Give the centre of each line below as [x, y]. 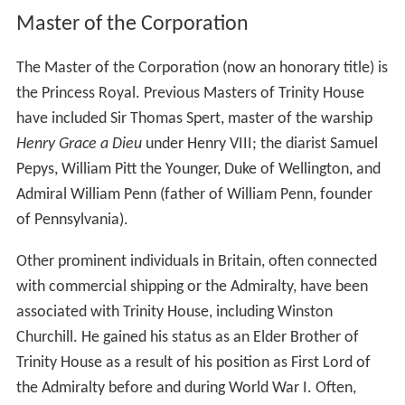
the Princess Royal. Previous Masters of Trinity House [190, 93]
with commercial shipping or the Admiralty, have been [192, 287]
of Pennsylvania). [72, 220]
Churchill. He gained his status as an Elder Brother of [187, 337]
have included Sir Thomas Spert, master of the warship [194, 118]
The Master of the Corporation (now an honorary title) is [202, 68]
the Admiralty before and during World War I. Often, [186, 388]
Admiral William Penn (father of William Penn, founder [194, 194]
